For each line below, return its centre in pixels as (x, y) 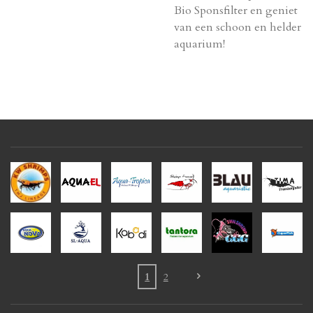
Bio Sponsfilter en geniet (236, 10)
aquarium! (199, 44)
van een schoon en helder (238, 27)
